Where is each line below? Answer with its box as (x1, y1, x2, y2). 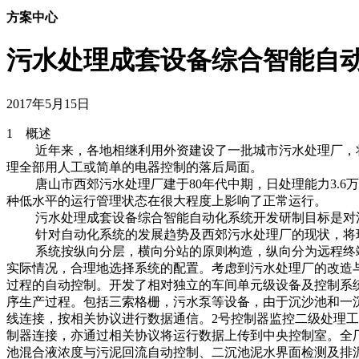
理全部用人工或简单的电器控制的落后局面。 (6, 159, 263, 174)
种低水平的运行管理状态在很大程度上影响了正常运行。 (6, 193, 327, 208)
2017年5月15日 (6, 96, 90, 111)
